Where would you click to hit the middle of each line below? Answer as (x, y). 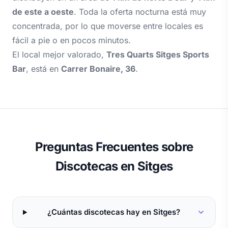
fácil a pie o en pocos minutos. (72, 40)
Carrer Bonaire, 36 (98, 69)
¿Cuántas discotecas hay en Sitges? (114, 212)
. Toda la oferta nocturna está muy (140, 12)
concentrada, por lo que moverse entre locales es (108, 26)
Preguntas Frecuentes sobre (114, 147)
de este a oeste (43, 12)
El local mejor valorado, (59, 55)
